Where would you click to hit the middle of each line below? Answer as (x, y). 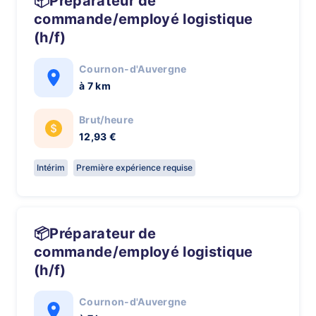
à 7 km (95, 86)
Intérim (51, 168)
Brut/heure (107, 120)
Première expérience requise (134, 168)
